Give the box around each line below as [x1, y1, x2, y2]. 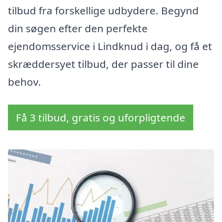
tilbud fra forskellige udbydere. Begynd [8, 3, 199, 18]
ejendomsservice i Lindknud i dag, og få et [8, 39, 212, 54]
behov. [8, 75, 41, 89]
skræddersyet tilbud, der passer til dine [8, 57, 199, 71]
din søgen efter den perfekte [8, 21, 148, 36]
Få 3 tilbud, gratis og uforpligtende [16, 111, 185, 125]
